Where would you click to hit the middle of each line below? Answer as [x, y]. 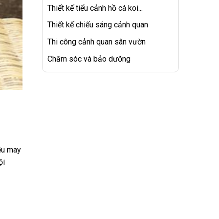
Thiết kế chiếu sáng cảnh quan [98, 25]
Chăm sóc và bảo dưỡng [89, 59]
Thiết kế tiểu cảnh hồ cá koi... [95, 8]
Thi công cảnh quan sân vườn [97, 42]
